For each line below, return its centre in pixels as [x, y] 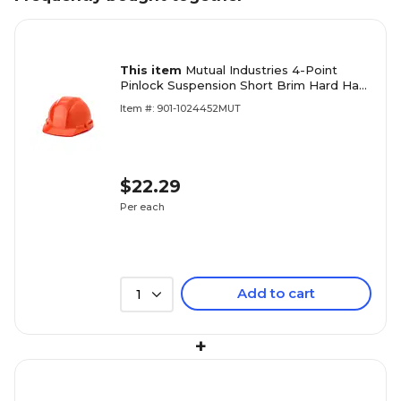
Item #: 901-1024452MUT [180, 108]
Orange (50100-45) [175, 100]
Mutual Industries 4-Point [261, 70]
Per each [142, 207]
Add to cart [276, 293]
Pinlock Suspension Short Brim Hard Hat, [243, 85]
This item [153, 70]
